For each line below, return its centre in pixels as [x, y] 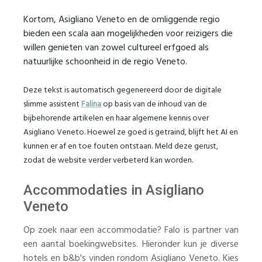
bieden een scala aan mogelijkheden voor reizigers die [128, 34]
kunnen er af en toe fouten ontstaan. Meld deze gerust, [121, 146]
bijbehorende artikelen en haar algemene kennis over [116, 118]
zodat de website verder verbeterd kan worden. [108, 161]
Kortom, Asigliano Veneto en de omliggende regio [122, 20]
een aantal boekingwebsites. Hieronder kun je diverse [131, 244]
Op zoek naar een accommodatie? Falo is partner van [131, 230]
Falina [91, 104]
